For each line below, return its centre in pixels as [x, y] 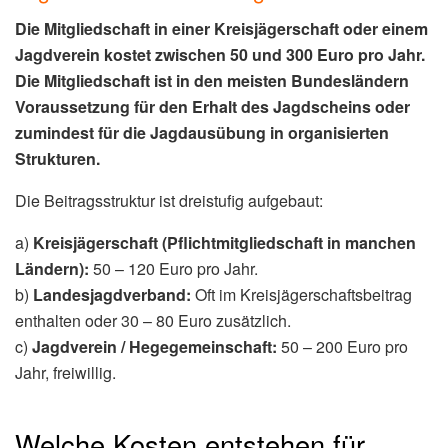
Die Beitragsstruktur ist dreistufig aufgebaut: [169, 201]
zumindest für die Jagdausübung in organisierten [202, 133]
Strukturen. [57, 159]
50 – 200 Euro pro [342, 347]
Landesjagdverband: [112, 295]
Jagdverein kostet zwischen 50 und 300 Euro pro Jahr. [220, 55]
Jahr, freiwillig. [65, 373]
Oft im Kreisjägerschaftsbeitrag [301, 295]
